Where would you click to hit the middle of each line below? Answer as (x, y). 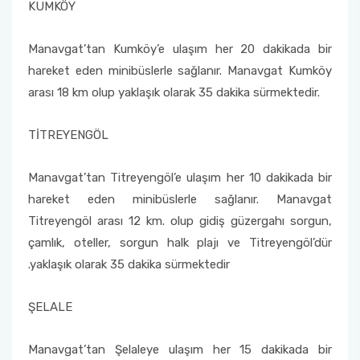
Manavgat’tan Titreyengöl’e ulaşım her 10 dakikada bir (180, 178)
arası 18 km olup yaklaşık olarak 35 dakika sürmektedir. (174, 92)
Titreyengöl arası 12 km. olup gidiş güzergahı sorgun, (180, 221)
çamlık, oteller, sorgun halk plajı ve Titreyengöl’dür (180, 243)
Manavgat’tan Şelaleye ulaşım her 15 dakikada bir (180, 350)
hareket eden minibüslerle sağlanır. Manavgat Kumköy (180, 71)
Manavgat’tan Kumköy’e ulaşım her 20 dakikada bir (180, 49)
